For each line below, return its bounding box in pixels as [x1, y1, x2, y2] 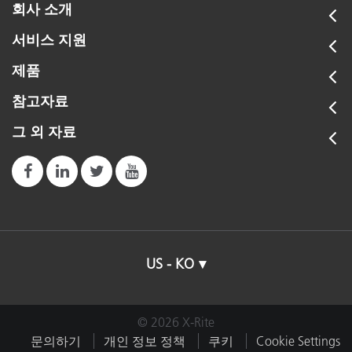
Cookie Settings [256, 333, 340, 349]
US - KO [146, 255, 194, 273]
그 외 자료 [12, 123, 76, 141]
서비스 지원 [12, 31, 86, 49]
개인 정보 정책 [104, 333, 185, 349]
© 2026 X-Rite [137, 314, 214, 330]
